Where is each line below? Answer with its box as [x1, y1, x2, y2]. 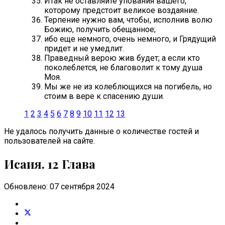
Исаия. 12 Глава [4, 156, 95, 172]
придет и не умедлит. [44, 44, 124, 54]
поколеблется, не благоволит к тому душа [44, 63, 202, 73]
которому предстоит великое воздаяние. [44, 6, 199, 16]
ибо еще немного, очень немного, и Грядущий [44, 34, 216, 44]
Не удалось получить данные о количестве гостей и [4, 127, 199, 137]
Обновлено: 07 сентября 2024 [4, 182, 115, 192]
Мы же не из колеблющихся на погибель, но [44, 82, 212, 92]
